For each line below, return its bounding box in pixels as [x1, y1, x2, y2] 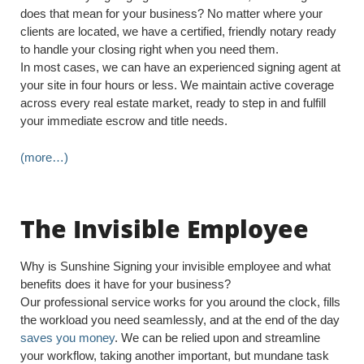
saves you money [20, 331, 115, 345]
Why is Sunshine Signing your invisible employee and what [20, 259, 331, 274]
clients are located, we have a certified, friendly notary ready [20, 24, 336, 39]
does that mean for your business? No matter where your [20, 6, 323, 21]
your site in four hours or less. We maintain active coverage [20, 78, 334, 93]
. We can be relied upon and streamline [115, 331, 320, 345]
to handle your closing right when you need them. [20, 42, 279, 57]
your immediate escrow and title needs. [20, 114, 227, 128]
